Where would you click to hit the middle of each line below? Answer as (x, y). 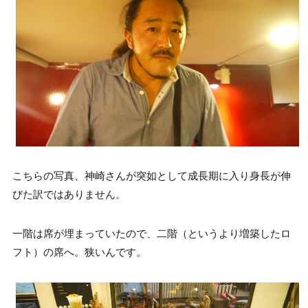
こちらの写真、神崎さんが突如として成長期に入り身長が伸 (151, 176)
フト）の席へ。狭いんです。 (79, 253)
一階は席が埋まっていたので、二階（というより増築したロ (151, 234)
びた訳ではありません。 (69, 195)
